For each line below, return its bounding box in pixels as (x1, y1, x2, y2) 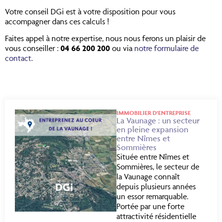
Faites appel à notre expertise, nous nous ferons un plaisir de (5, 33, 206, 44)
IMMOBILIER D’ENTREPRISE (116, 109, 191, 117)
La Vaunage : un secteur (116, 115, 200, 126)
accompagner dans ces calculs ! (5, 16, 109, 26)
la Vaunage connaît (116, 171, 180, 182)
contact (5, 53, 31, 63)
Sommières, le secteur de (116, 162, 200, 172)
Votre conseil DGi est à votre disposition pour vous (5, 6, 175, 16)
